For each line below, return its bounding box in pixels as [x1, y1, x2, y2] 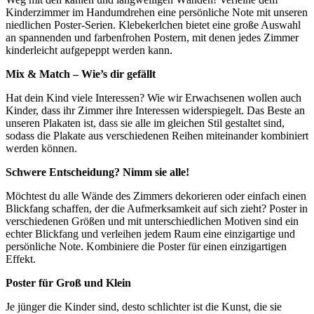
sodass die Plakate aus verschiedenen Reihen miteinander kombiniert [6, 130, 308, 142]
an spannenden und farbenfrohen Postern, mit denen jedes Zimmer [6, 32, 299, 44]
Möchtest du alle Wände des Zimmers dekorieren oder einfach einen [6, 190, 306, 203]
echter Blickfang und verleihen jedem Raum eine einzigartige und [6, 228, 295, 240]
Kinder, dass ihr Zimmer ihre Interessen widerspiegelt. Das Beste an [6, 104, 305, 117]
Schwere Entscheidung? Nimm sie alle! [6, 166, 189, 179]
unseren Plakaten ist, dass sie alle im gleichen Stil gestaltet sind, [6, 117, 285, 130]
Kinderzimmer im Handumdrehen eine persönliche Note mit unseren [6, 6, 308, 19]
